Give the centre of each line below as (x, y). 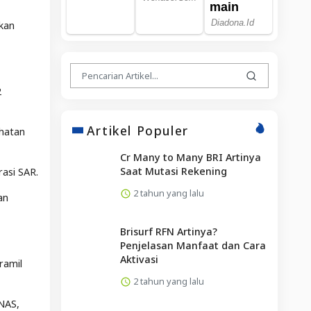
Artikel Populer (137, 130)
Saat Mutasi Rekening (173, 171)
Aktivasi (139, 259)
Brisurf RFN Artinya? (168, 231)
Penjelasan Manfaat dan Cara (193, 245)
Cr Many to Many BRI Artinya (190, 157)
